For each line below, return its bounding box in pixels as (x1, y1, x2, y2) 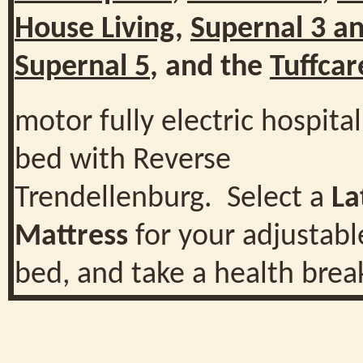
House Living (15, 13, 175, 45)
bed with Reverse (15, 144, 231, 177)
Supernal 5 (15, 51, 150, 83)
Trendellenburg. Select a (15, 182, 331, 215)
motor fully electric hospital (15, 106, 361, 139)
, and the (150, 51, 270, 83)
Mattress (15, 220, 128, 253)
